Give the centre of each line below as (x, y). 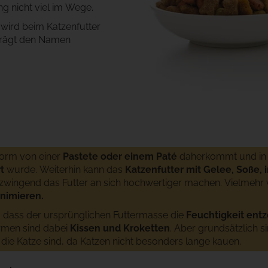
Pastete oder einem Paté (120, 156)
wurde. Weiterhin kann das (65, 170)
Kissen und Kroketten (120, 228)
